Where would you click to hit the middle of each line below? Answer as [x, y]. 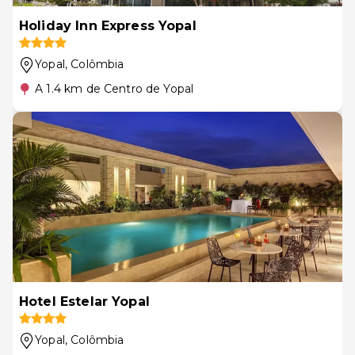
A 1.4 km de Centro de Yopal [115, 89]
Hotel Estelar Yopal [84, 302]
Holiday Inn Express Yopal [108, 26]
